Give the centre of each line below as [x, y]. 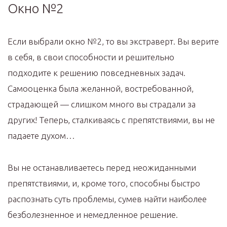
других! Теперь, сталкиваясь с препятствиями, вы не [111, 120]
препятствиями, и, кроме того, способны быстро [104, 183]
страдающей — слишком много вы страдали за [102, 104]
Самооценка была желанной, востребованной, [101, 88]
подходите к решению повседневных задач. [97, 72]
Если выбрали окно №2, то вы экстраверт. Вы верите [113, 41]
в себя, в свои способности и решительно [91, 57]
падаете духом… [41, 135]
